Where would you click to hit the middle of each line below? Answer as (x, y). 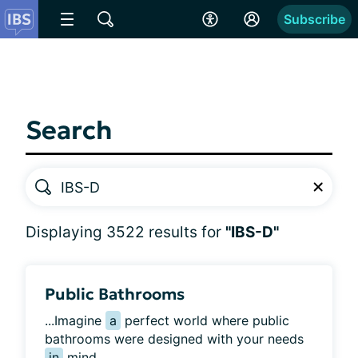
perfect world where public (205, 320)
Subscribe (314, 19)
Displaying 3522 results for (125, 232)
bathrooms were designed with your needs (174, 339)
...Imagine (75, 320)
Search (69, 130)
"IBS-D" (252, 232)
